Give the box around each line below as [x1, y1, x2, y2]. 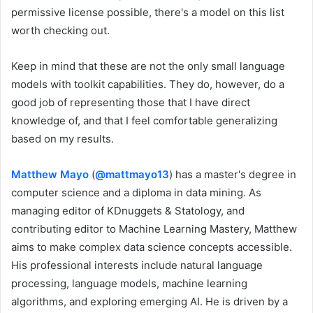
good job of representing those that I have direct [11, 95, 250, 109]
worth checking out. [11, 23, 110, 37]
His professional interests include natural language [11, 258, 263, 272]
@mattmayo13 [95, 167, 169, 181]
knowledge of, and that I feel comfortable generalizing [11, 113, 277, 127]
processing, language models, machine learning [11, 276, 247, 290]
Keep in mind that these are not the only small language [11, 59, 285, 73]
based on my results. [11, 131, 114, 145]
